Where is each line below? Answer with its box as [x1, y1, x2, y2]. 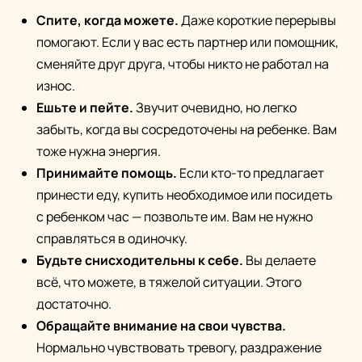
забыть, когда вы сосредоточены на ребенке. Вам [36, 120, 337, 139]
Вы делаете [243, 251, 316, 270]
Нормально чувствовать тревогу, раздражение [36, 339, 322, 357]
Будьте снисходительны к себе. [36, 251, 243, 270]
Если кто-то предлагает [177, 164, 324, 183]
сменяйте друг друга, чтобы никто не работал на [36, 55, 329, 74]
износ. [36, 77, 75, 95]
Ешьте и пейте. [36, 99, 133, 117]
